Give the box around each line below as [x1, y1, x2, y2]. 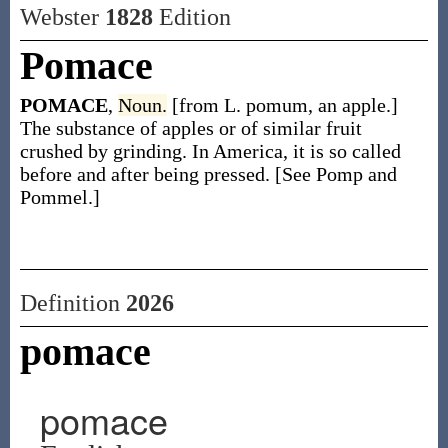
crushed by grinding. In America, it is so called [19, 140, 401, 162]
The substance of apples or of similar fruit [19, 117, 362, 139]
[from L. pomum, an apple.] [171, 94, 398, 116]
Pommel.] [19, 186, 100, 208]
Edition [152, 4, 231, 30]
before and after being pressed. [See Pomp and [19, 163, 397, 185]
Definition [19, 290, 126, 316]
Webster [19, 4, 105, 30]
